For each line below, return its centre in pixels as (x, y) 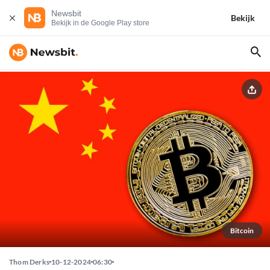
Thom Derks (29, 262)
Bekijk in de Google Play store (100, 23)
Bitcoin (242, 231)
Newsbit (66, 13)
